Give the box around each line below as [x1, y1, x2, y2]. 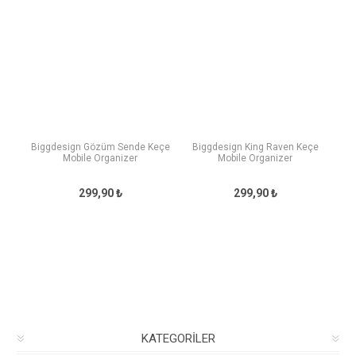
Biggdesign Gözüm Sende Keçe [30, 141, 170, 153]
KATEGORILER [141, 331, 215, 346]
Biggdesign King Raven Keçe [192, 141, 319, 153]
